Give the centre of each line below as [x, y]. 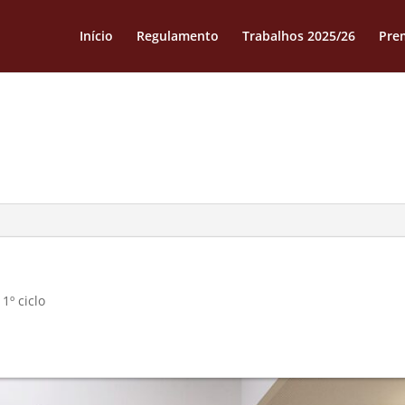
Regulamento [177, 36]
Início [96, 36]
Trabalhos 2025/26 [298, 36]
